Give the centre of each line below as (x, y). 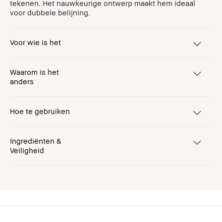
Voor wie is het (35, 42)
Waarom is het (34, 72)
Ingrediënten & (36, 141)
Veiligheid (27, 150)
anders (22, 81)
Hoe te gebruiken (40, 111)
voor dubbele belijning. (50, 12)
